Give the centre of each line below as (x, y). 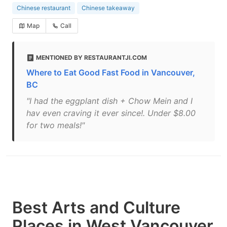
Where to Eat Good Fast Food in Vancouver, (111, 72)
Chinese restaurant (44, 8)
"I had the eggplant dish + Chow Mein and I (109, 101)
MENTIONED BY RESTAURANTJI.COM (91, 58)
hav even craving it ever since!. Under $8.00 (111, 113)
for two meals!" (55, 125)
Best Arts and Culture (96, 207)
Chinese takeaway (108, 8)
